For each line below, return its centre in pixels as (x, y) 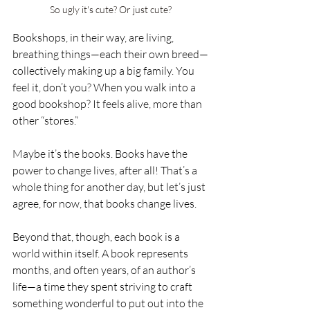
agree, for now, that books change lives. (104, 204)
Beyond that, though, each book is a (97, 237)
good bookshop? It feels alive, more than (108, 104)
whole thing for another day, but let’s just (110, 187)
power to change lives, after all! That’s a (106, 171)
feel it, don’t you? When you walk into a (105, 88)
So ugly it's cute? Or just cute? (111, 10)
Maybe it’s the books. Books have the (101, 154)
